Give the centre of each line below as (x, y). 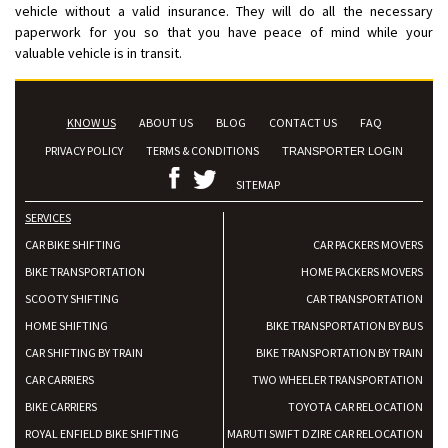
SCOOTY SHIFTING (72, 298)
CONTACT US (302, 122)
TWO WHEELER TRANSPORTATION (337, 379)
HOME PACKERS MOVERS (362, 271)
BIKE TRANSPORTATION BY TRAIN (339, 352)
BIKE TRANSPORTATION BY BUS (344, 325)
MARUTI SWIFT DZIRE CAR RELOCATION (325, 433)
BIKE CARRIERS (61, 406)
